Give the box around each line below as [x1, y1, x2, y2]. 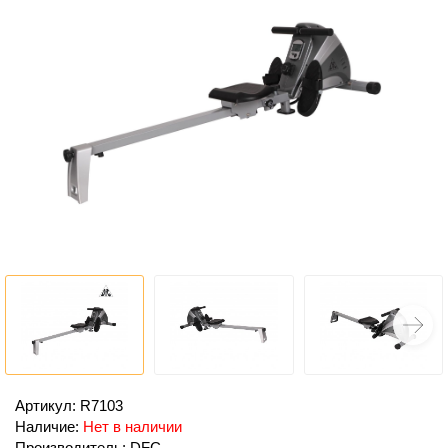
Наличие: [15, 417, 83, 435]
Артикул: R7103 [15, 396, 123, 414]
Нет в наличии [83, 417, 182, 435]
